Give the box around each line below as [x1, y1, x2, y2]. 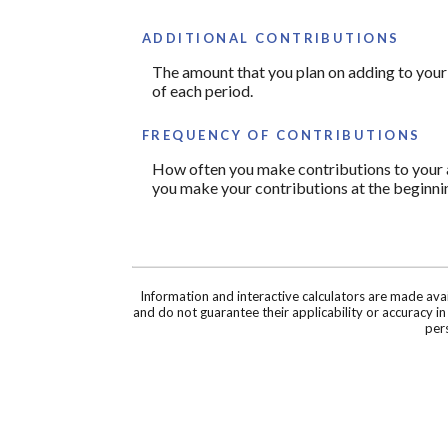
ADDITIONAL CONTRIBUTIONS [142, 29, 400, 46]
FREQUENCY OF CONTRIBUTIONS [142, 126, 421, 143]
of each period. [152, 80, 253, 100]
